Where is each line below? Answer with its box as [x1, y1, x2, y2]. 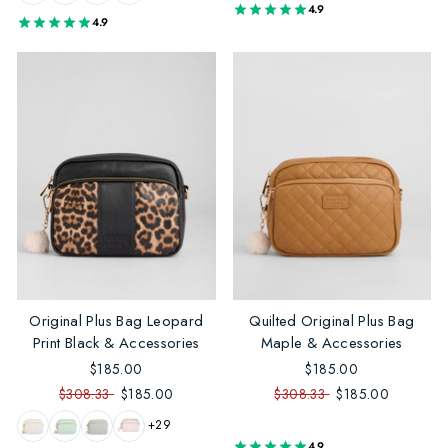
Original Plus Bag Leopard [29, 309, 204, 332]
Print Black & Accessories [32, 331, 200, 354]
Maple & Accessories [260, 331, 403, 354]
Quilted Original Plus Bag [249, 309, 415, 332]
